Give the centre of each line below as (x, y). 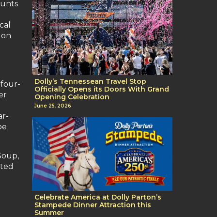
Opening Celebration (72, 97)
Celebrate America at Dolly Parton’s (98, 197)
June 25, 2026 (53, 106)
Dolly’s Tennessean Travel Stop (90, 81)
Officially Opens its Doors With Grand (102, 89)
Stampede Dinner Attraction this (93, 205)
